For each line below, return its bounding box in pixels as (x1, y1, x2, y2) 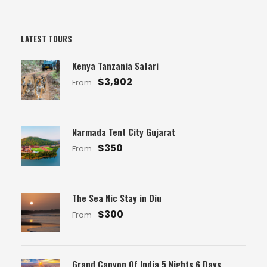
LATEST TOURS (21, 33, 72, 45)
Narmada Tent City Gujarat (72, 125, 175, 138)
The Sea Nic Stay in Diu (72, 191, 162, 204)
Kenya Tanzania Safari (72, 59, 159, 72)
